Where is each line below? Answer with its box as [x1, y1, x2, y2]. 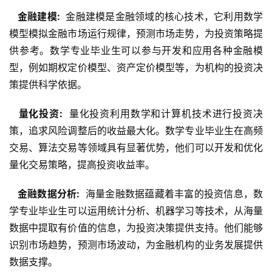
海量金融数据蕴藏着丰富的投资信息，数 [82, 188, 263, 200]
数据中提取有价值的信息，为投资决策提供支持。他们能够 [9, 222, 263, 234]
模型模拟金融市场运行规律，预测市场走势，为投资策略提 [9, 27, 263, 40]
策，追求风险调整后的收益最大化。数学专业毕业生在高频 [9, 124, 263, 137]
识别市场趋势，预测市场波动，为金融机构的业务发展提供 [9, 239, 263, 251]
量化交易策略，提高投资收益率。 [9, 158, 155, 171]
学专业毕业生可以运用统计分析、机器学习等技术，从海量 [9, 205, 263, 217]
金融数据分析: [12, 188, 83, 200]
